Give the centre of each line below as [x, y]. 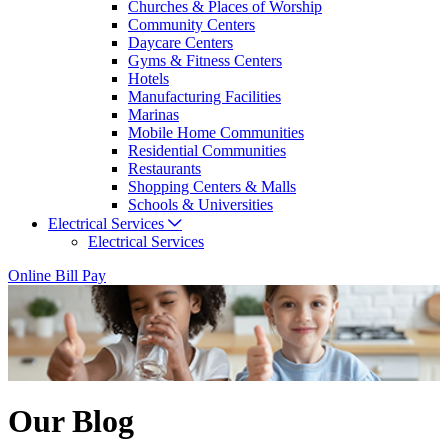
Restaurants [164, 169]
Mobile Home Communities [216, 133]
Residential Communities [207, 151]
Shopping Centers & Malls [212, 187]
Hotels [148, 79]
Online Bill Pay [57, 276]
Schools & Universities [200, 205]
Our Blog [71, 420]
